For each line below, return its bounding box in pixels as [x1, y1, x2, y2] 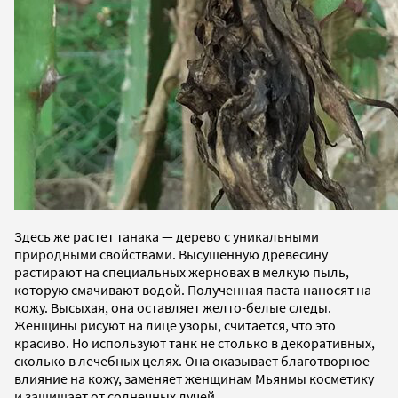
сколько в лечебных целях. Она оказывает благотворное [14, 351, 370, 370]
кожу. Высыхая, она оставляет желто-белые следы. [14, 298, 331, 316]
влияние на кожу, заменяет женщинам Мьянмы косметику [14, 369, 374, 387]
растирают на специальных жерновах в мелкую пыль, [14, 262, 349, 281]
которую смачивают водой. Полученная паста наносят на [14, 280, 371, 298]
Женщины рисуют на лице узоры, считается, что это [14, 315, 336, 334]
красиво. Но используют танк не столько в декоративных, [14, 333, 375, 352]
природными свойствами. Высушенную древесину [14, 244, 328, 263]
